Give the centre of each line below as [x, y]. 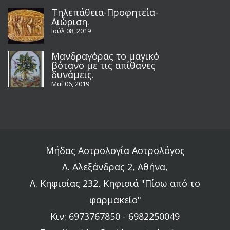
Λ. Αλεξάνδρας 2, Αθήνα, [115, 167]
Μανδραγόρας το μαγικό [105, 56]
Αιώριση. [70, 21]
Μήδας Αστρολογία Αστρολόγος [115, 150]
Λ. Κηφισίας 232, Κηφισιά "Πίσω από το [115, 183]
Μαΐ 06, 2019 [70, 83]
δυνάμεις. [73, 74]
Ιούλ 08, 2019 [71, 31]
